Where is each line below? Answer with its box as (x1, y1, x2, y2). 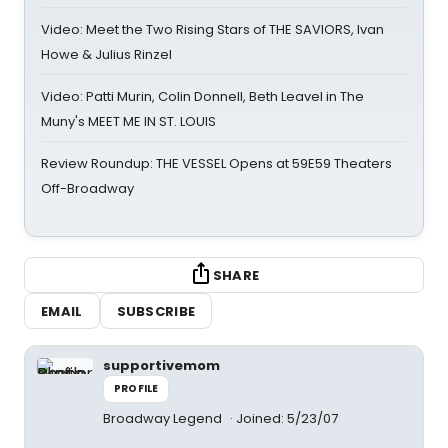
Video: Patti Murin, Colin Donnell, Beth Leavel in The (41, 87, 364, 106)
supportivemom (103, 356, 220, 375)
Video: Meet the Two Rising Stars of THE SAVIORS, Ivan (41, 20, 384, 39)
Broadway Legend (103, 409, 225, 428)
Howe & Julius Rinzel (41, 45, 172, 64)
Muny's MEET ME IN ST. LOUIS (41, 112, 216, 131)
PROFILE (114, 381, 159, 396)
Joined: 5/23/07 (236, 409, 338, 428)
